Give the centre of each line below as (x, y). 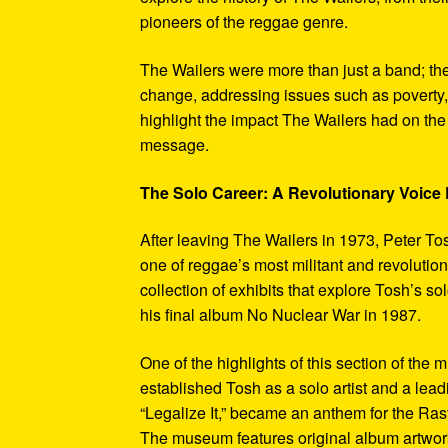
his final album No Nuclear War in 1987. (281, 315)
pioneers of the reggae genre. (244, 22)
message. (175, 144)
